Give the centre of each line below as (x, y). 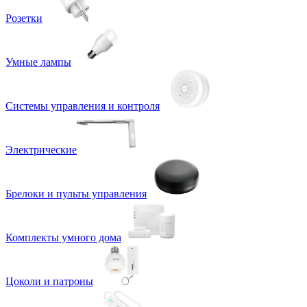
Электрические (41, 149)
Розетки (24, 18)
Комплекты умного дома (63, 237)
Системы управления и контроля (83, 106)
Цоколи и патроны (49, 281)
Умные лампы (38, 62)
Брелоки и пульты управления (76, 193)
